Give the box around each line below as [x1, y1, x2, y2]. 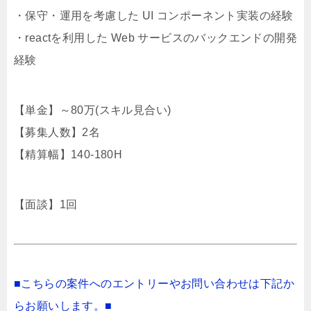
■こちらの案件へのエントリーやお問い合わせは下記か [14, 278, 294, 289]
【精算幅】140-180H [14, 149, 123, 160]
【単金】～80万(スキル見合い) [14, 104, 171, 116]
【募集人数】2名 [14, 126, 101, 138]
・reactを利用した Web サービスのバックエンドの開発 [14, 32, 297, 44]
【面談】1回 [14, 199, 78, 210]
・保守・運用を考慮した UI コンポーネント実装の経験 [14, 10, 294, 22]
